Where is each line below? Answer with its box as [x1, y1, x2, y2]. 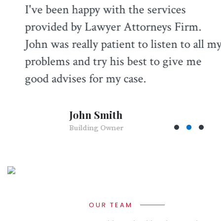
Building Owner [60, 123, 114, 133]
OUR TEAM [88, 200, 133, 210]
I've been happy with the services [16, 1, 177, 18]
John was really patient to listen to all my [16, 36, 213, 53]
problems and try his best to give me [16, 53, 192, 70]
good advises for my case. [16, 71, 137, 87]
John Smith [60, 108, 113, 121]
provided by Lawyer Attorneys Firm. [16, 19, 192, 36]
